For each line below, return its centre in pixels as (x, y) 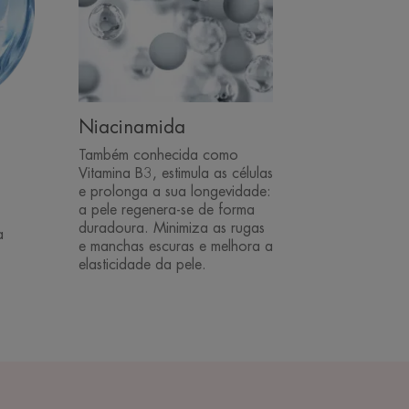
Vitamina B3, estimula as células (175, 173)
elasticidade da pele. (142, 264)
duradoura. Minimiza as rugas (171, 228)
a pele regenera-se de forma (166, 210)
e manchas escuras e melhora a (175, 246)
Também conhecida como (158, 155)
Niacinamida (131, 127)
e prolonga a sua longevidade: (174, 191)
